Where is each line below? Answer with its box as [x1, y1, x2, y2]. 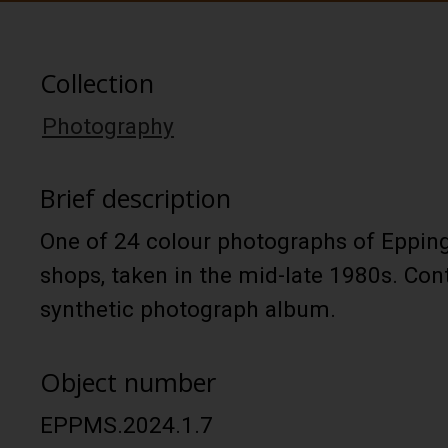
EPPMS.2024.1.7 [40, 411, 213, 439]
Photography [42, 112, 174, 140]
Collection [40, 65, 154, 100]
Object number [40, 364, 216, 399]
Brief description [40, 181, 231, 216]
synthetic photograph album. [40, 296, 336, 324]
